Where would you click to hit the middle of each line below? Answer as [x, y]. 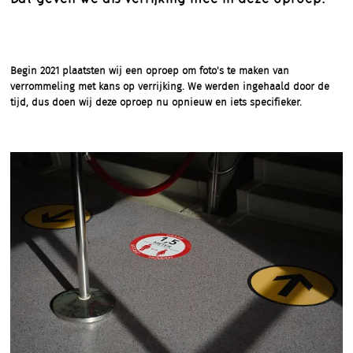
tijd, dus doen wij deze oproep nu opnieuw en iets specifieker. [156, 103]
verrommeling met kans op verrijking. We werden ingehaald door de [170, 87]
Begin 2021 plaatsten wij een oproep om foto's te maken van [150, 72]
